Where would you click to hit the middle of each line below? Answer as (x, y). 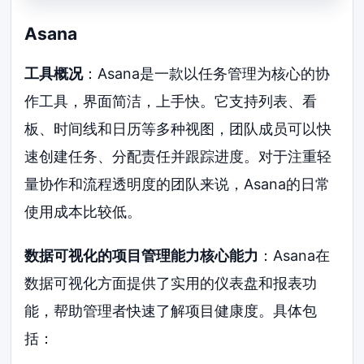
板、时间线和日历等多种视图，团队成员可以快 (178, 128)
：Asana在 (295, 255)
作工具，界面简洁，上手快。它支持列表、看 (171, 101)
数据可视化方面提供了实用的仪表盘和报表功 (171, 283)
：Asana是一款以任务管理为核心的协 (207, 73)
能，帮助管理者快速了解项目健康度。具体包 (171, 310)
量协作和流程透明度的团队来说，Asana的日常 (178, 184)
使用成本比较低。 (83, 211)
